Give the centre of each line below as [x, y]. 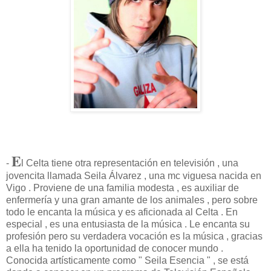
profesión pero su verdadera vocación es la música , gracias [134, 236]
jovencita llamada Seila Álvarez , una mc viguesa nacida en [134, 175]
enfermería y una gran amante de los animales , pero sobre [132, 200]
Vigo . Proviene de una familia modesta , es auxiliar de [122, 188]
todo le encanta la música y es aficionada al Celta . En [122, 212]
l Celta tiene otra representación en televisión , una [130, 163]
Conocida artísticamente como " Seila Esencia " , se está [127, 260]
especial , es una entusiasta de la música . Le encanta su [128, 224]
